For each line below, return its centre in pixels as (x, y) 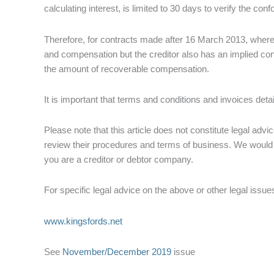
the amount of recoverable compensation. (127, 68)
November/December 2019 (117, 251)
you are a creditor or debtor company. (119, 159)
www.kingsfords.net (83, 221)
